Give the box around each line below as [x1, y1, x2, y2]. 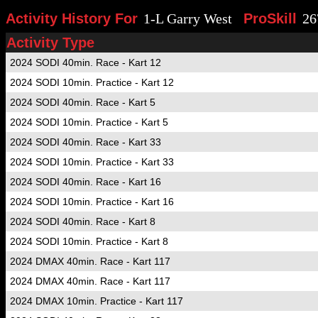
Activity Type [6, 35, 94, 50]
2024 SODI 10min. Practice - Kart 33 [10, 156, 174, 168]
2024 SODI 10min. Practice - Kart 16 [10, 196, 174, 207]
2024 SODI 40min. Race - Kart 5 [10, 97, 155, 108]
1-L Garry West [143, 11, 232, 26]
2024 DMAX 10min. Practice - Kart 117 [10, 295, 183, 307]
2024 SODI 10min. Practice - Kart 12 [10, 77, 174, 88]
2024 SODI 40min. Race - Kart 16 [10, 176, 161, 187]
